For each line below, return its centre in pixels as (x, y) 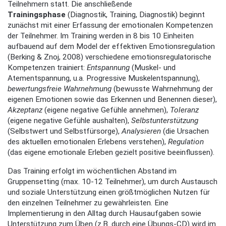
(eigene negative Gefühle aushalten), (69, 121)
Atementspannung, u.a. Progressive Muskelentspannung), (104, 78)
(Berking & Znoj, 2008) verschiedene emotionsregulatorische (109, 57)
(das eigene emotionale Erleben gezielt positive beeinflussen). (111, 153)
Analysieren (141, 131)
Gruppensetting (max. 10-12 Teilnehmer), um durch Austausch (112, 181)
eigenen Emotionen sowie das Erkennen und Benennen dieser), (112, 100)
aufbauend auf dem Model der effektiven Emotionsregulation (111, 47)
